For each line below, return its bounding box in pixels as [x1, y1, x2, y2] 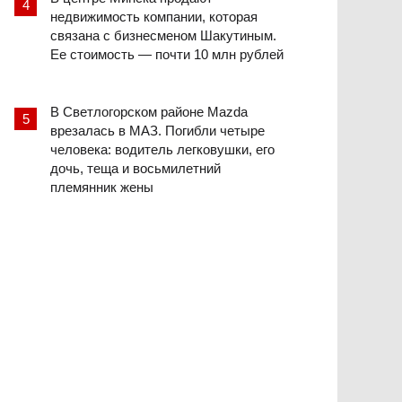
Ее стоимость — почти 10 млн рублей [50, 46, 284, 62]
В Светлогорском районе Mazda [50, 103, 248, 119]
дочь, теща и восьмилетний [50, 160, 221, 176]
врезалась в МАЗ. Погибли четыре [50, 122, 265, 138]
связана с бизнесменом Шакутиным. [50, 27, 276, 43]
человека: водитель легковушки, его [50, 141, 275, 157]
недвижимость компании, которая [50, 8, 258, 24]
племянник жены [50, 179, 153, 195]
